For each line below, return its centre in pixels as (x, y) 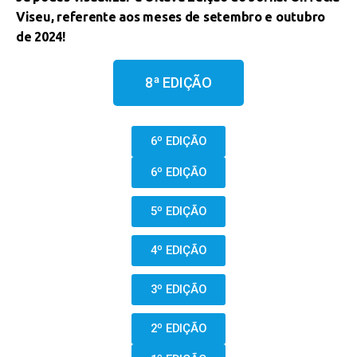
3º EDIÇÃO (178, 289)
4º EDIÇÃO (178, 250)
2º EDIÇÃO (178, 328)
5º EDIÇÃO (178, 211)
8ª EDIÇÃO (178, 82)
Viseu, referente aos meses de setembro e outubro (171, 17)
